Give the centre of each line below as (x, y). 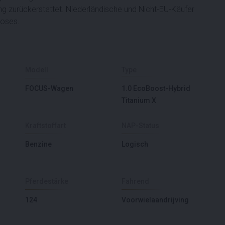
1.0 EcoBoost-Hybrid (156, 88)
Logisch (135, 144)
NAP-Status (140, 125)
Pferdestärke (47, 181)
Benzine (38, 144)
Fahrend (135, 181)
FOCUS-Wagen (49, 88)
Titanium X (139, 100)
